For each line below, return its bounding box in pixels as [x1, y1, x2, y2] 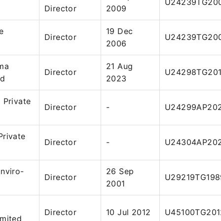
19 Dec [106, 26, 133, 36]
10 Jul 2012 [106, 207, 151, 217]
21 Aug [106, 61, 133, 71]
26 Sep [106, 166, 134, 176]
